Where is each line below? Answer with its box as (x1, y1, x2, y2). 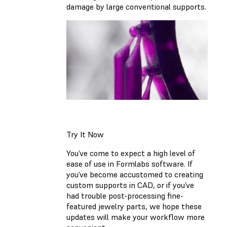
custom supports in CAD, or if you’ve (66, 179, 194, 190)
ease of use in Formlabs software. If (66, 158, 193, 169)
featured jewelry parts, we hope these (66, 201, 202, 211)
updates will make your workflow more (66, 211, 205, 222)
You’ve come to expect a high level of (66, 147, 195, 158)
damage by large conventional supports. (66, 1, 206, 12)
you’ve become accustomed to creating (66, 169, 203, 179)
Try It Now (66, 129, 104, 139)
